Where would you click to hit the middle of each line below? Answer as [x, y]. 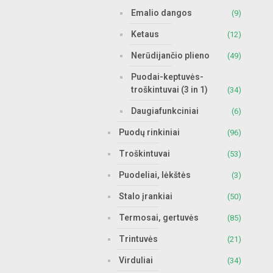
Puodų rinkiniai [149, 132]
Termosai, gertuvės [159, 218]
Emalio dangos [161, 13]
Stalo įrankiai [146, 196]
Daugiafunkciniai [165, 111]
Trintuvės [138, 239]
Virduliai [136, 260]
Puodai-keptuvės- [167, 77]
